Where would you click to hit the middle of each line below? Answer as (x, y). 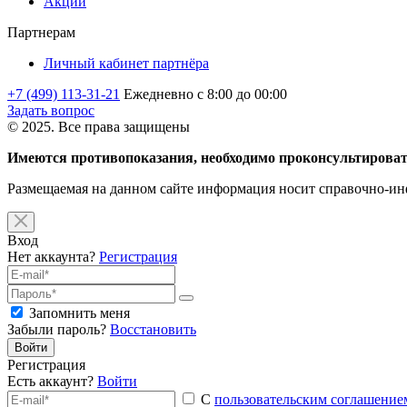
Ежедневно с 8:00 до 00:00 (205, 94)
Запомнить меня (79, 313)
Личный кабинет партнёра (126, 63)
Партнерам (41, 32)
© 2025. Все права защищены (99, 126)
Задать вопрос (51, 110)
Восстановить (153, 329)
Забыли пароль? (57, 329)
